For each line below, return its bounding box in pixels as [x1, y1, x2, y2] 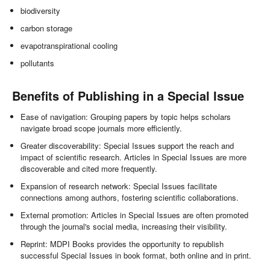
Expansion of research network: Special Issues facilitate [20, 180, 218, 192]
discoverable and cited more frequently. [20, 163, 158, 175]
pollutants [20, 57, 55, 69]
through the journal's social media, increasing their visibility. [20, 221, 228, 233]
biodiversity [20, 5, 61, 17]
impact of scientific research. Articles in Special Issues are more [20, 151, 247, 163]
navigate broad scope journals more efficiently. [20, 122, 183, 134]
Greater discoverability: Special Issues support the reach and [20, 140, 234, 152]
